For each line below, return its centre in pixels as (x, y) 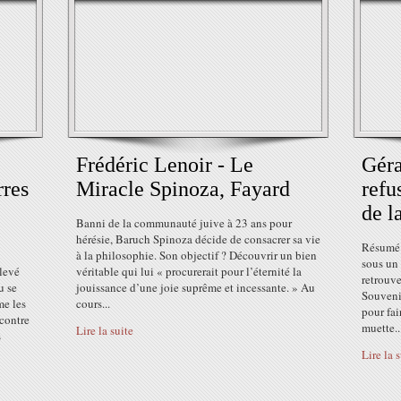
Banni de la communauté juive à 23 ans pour (184, 223)
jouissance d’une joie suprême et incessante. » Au (196, 287)
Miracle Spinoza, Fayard (183, 189)
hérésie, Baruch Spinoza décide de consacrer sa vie (198, 239)
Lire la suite (105, 330)
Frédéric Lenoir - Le (165, 165)
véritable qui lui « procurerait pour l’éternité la (189, 271)
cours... (93, 303)
